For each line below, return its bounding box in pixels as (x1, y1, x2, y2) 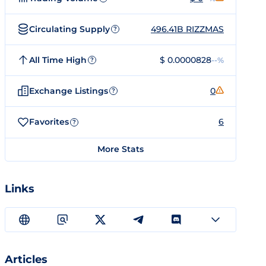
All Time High (29, 54, 87, 65)
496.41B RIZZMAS (151, 23, 224, 34)
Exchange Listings (29, 85, 108, 96)
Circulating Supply (29, 23, 110, 34)
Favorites (29, 116, 69, 127)
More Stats (97, 144, 144, 154)
